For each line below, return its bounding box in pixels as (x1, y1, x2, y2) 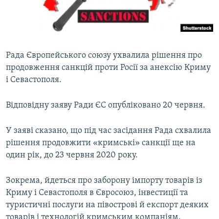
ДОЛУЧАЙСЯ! (9, 57, 47, 65)
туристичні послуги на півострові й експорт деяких (6, 200, 209, 210)
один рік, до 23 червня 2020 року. (6, 151, 138, 160)
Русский (9, 13, 40, 22)
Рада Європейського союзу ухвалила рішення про (6, 51, 202, 61)
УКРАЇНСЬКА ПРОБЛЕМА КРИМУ (18, 41, 106, 48)
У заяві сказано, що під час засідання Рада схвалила (6, 126, 211, 136)
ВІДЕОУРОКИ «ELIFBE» (18, 5, 82, 13)
